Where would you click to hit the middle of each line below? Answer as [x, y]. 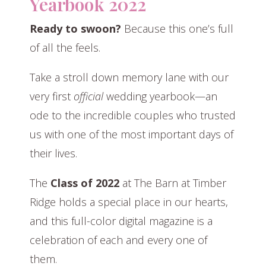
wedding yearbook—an [160, 96]
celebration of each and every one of [118, 240]
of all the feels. [65, 48]
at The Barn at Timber [173, 183]
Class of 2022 [85, 183]
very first [52, 96]
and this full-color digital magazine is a [121, 221]
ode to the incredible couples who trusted [133, 115]
